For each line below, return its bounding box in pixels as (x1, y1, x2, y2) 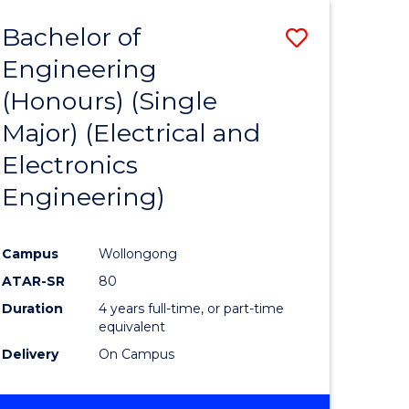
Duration (2, 300, 64, 318)
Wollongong (99, 246, 178, 263)
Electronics (2, 150, 139, 181)
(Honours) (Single (2, 86, 218, 117)
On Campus (99, 346, 175, 363)
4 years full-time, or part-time (99, 300, 285, 318)
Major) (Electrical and (2, 118, 261, 149)
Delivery (2, 346, 59, 363)
